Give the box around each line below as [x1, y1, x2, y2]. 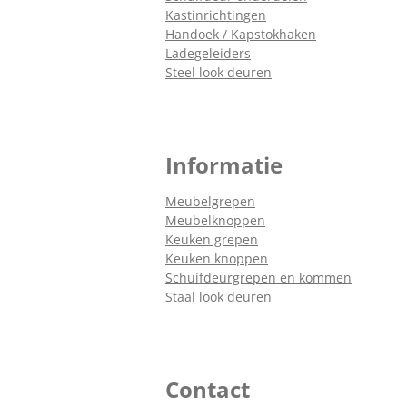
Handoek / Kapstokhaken [165, 25, 316, 44]
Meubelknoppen [165, 212, 265, 230]
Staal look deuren [165, 288, 272, 306]
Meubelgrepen [165, 193, 255, 211]
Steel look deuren [165, 64, 272, 82]
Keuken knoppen [165, 250, 268, 268]
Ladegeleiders [165, 45, 251, 63]
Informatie [165, 150, 283, 181]
